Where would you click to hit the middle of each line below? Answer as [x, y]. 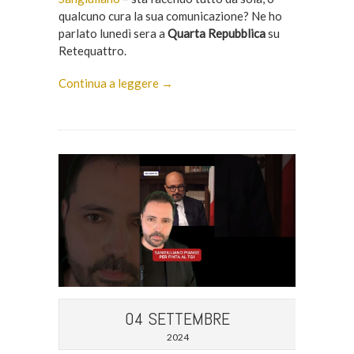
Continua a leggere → [115, 83]
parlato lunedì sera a [113, 33]
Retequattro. [92, 50]
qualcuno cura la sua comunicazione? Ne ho [170, 15]
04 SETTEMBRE [178, 319]
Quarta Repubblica [216, 33]
